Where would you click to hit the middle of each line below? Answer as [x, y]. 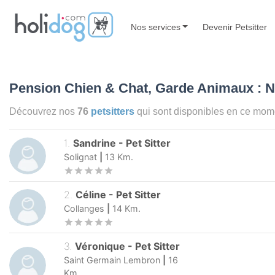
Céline [91, 195]
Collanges [84, 209]
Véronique [102, 246]
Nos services [155, 27]
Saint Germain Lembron [112, 260]
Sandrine [96, 143]
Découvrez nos [43, 111]
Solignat [80, 157]
